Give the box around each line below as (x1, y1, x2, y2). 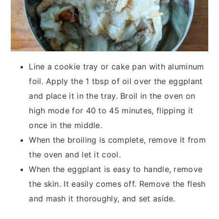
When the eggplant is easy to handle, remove (29, 164, 203, 174)
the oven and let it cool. (29, 149, 121, 159)
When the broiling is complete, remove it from (29, 134, 206, 145)
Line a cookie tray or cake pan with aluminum (29, 61, 204, 71)
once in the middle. (29, 120, 103, 130)
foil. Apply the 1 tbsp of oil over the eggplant (29, 76, 203, 86)
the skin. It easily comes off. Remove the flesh (29, 178, 206, 189)
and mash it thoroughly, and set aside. (29, 193, 175, 203)
